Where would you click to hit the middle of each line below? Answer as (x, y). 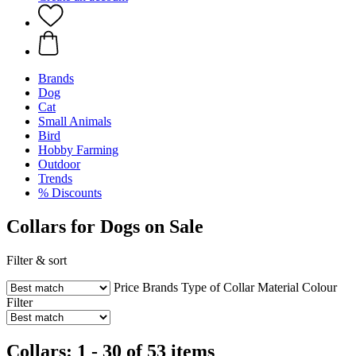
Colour (319, 287)
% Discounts (70, 193)
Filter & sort (37, 260)
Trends (55, 178)
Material (278, 287)
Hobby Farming (78, 150)
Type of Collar (218, 287)
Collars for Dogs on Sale (105, 226)
